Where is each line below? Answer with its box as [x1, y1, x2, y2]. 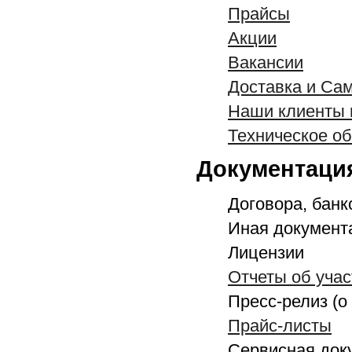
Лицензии [228, 242, 304, 262]
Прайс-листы [228, 315, 332, 335]
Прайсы [228, 4, 290, 24]
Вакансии [228, 53, 303, 73]
